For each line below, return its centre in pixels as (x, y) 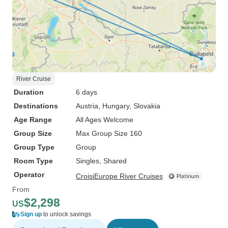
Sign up (31, 214)
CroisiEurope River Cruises (119, 176)
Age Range (33, 120)
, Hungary (114, 106)
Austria (87, 106)
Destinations (36, 106)
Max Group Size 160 (109, 133)
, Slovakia (145, 106)
